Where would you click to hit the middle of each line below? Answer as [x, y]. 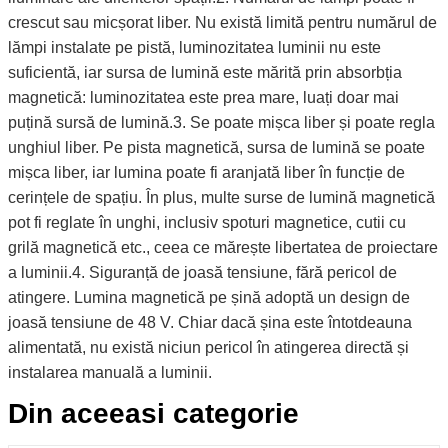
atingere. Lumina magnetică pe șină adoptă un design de [209, 297]
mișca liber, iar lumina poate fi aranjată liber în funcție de [206, 172]
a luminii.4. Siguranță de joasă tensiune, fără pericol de [202, 272]
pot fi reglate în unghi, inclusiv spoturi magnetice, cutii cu [207, 222]
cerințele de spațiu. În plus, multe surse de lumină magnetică [221, 197]
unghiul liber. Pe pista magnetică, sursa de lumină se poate [216, 147]
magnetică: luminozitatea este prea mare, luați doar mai [203, 97]
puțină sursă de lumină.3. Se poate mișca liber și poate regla [221, 122]
